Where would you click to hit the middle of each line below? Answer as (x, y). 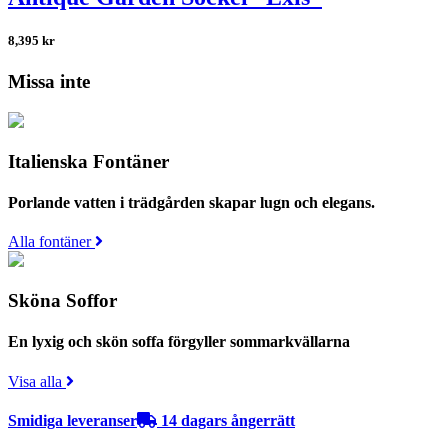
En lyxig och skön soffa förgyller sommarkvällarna (179, 342)
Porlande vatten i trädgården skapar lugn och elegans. (191, 203)
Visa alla (37, 381)
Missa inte (49, 82)
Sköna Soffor (62, 301)
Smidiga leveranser (72, 420)
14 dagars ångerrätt (226, 420)
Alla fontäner (51, 242)
